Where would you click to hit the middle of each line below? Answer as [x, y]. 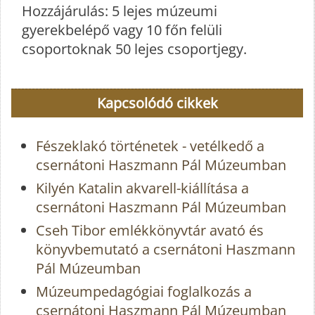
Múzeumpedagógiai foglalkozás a [144, 291]
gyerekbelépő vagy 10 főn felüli [122, 30]
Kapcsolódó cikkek [157, 103]
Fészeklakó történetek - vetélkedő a [150, 146]
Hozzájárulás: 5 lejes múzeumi [120, 11]
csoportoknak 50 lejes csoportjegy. [134, 49]
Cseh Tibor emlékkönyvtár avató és [150, 230]
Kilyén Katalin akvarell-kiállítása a [142, 188]
